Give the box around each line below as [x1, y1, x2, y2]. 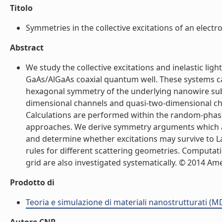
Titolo [10, 2, 33, 13]
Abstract [10, 42, 44, 53]
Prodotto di [10, 177, 55, 188]
